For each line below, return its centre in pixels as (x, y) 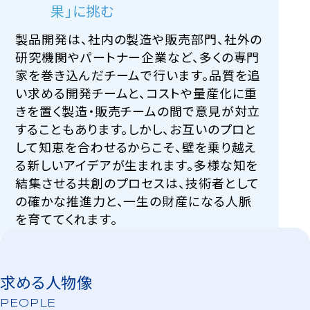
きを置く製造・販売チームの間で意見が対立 (138, 111)
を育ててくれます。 (66, 219)
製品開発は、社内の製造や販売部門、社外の (139, 39)
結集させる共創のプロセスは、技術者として (138, 183)
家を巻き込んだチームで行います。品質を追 (138, 75)
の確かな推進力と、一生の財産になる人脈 (134, 201)
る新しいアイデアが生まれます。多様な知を (137, 165)
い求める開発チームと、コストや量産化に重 (137, 93)
